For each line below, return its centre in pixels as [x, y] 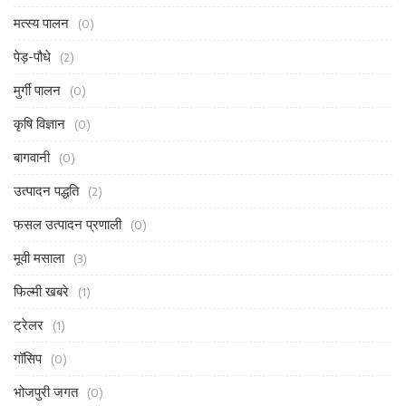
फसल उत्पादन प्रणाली [68, 224]
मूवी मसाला [39, 258]
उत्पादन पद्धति [46, 191]
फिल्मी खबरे [41, 291]
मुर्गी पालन [37, 90]
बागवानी [32, 157]
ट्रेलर [29, 325]
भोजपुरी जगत [46, 392]
